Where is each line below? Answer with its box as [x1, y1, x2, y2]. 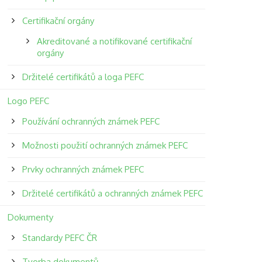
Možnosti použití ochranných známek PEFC [22, 140, 188, 151]
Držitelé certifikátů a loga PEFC [22, 71, 144, 82]
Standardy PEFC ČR [22, 232, 97, 243]
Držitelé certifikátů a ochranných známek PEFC [22, 188, 203, 199]
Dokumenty [7, 212, 53, 223]
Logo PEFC [7, 95, 49, 106]
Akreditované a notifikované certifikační [36, 36, 192, 47]
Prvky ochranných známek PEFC [22, 164, 144, 175]
